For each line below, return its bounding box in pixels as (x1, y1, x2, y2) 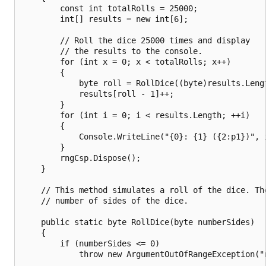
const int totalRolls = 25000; (22, 3, 198, 13)
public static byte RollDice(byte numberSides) (22, 217, 255, 227)
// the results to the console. (22, 46, 202, 56)
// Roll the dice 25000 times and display (22, 35, 250, 45)
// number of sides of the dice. (22, 195, 188, 205)
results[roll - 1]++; (22, 88, 174, 99)
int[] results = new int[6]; (22, 14, 188, 24)
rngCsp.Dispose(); (22, 153, 141, 163)
